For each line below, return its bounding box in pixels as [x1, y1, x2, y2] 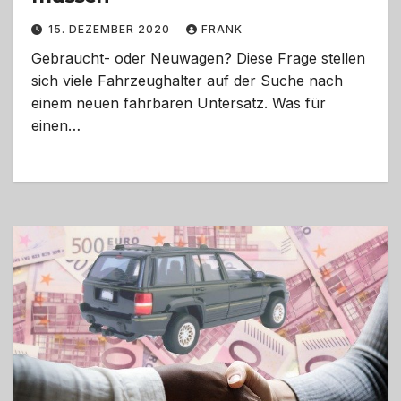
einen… [31, 116, 81, 135]
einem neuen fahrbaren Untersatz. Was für [31, 94, 326, 113]
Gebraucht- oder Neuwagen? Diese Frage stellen [31, 49, 365, 68]
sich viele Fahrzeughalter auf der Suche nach [31, 72, 343, 90]
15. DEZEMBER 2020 [48, 22, 174, 37]
